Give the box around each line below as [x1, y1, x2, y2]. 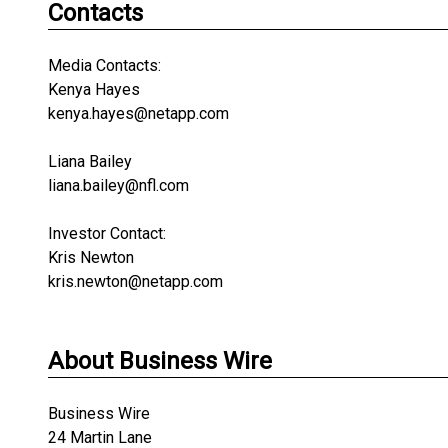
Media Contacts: [48, 56, 161, 75]
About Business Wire [48, 347, 272, 375]
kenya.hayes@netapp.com [48, 104, 229, 123]
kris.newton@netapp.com [48, 272, 223, 291]
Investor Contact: [48, 224, 166, 243]
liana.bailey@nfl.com [48, 176, 189, 195]
